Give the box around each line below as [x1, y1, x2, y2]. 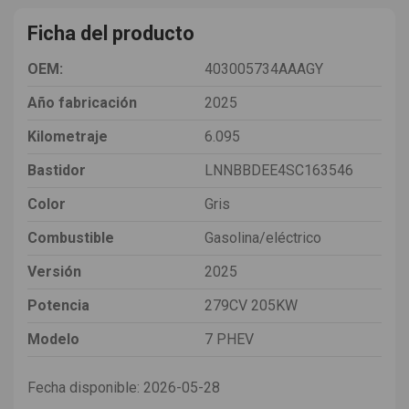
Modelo [27, 330, 79, 348]
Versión [27, 262, 81, 280]
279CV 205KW [204, 296, 298, 314]
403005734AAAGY [204, 59, 323, 78]
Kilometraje [27, 127, 108, 145]
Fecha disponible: [27, 378, 140, 396]
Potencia [27, 296, 89, 314]
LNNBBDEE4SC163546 [204, 161, 353, 179]
